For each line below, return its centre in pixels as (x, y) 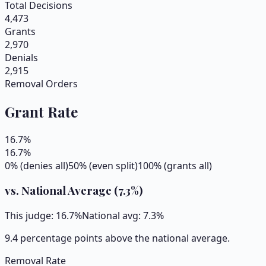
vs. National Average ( (61, 191)
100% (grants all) (175, 165)
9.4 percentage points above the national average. (117, 238)
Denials (21, 57)
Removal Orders (41, 83)
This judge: (30, 216)
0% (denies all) (37, 165)
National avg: (113, 216)
